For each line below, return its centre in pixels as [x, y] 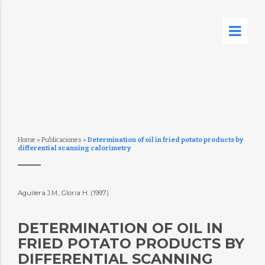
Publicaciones [61, 140]
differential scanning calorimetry [74, 148]
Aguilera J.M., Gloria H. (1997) [64, 193]
